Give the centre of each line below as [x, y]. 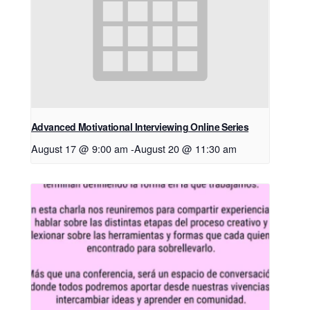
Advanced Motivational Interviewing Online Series [140, 126]
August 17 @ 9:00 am [80, 148]
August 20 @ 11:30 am [185, 148]
